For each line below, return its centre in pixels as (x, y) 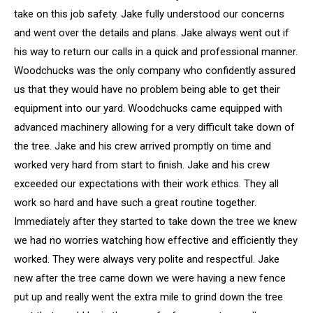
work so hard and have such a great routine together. (135, 203)
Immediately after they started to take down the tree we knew (155, 221)
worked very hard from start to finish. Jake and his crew (142, 165)
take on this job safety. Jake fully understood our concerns (149, 14)
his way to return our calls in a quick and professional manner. (156, 52)
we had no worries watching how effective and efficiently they (156, 240)
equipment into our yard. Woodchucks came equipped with (148, 108)
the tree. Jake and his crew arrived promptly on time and (143, 146)
